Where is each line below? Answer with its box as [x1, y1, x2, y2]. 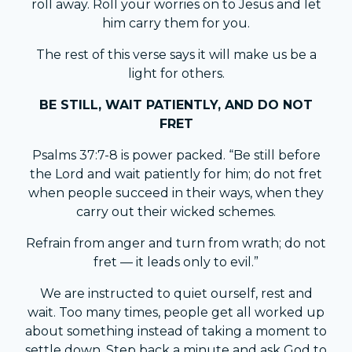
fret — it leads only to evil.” [93, 255, 258, 270]
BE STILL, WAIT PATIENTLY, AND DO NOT [39, 97, 313, 113]
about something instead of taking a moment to [25, 324, 327, 339]
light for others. [127, 66, 225, 82]
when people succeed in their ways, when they [28, 185, 324, 201]
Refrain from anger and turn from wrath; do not [26, 236, 326, 251]
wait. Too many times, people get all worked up [27, 305, 324, 321]
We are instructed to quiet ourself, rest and [39, 286, 313, 302]
